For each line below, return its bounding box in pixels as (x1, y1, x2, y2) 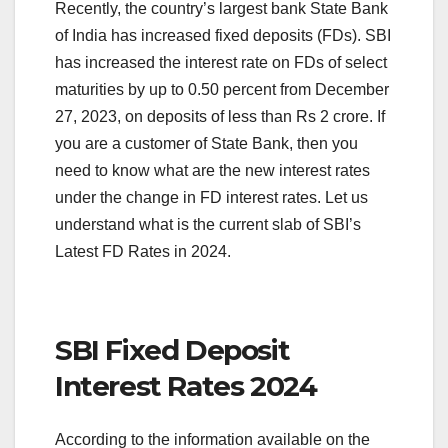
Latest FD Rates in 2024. (55, 242, 231, 260)
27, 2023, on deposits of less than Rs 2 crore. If (55, 107, 385, 125)
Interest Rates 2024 (55, 368, 317, 403)
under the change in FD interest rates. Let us (55, 188, 368, 206)
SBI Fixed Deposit (55, 332, 290, 367)
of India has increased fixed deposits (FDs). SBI (55, 26, 391, 44)
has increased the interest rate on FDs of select (55, 53, 387, 71)
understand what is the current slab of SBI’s (55, 215, 361, 233)
